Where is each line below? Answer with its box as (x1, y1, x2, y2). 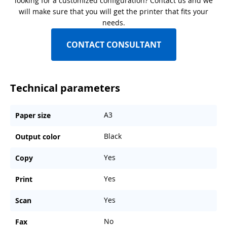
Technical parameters (10, 81, 120, 95)
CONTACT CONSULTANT (66, 39, 161, 51)
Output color (15, 132, 60, 142)
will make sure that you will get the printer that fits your (19, 7, 208, 17)
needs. (102, 18, 125, 28)
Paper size (15, 110, 51, 121)
